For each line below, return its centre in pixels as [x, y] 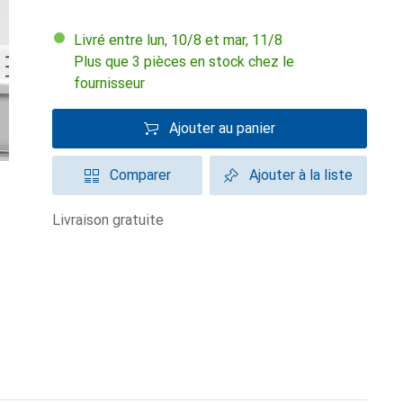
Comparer [140, 175]
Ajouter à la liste [301, 175]
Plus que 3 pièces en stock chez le [184, 62]
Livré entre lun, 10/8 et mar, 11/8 [182, 40]
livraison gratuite [112, 220]
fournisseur [109, 83]
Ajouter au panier [222, 128]
